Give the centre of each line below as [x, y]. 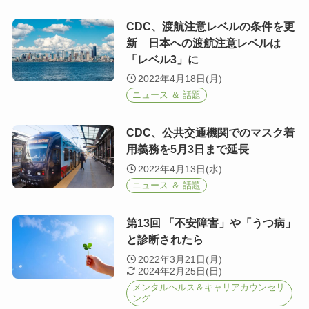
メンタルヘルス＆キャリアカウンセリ [208, 287]
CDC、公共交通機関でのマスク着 [210, 133]
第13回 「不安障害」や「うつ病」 [211, 223]
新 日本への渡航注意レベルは [203, 43]
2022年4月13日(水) [180, 169]
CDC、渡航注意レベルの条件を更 [210, 26]
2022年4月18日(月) [180, 79]
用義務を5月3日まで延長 [187, 150]
